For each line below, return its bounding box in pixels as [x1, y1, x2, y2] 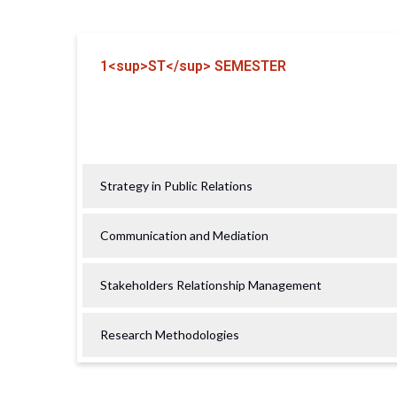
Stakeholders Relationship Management [100, 276, 322, 292]
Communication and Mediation [100, 227, 269, 243]
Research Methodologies [100, 326, 239, 342]
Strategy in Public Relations [100, 177, 253, 193]
